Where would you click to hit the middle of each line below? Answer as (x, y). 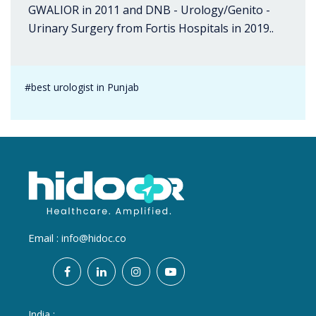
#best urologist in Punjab (82, 87)
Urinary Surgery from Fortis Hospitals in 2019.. (151, 29)
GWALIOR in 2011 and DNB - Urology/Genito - (149, 10)
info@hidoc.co (94, 238)
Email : (45, 238)
